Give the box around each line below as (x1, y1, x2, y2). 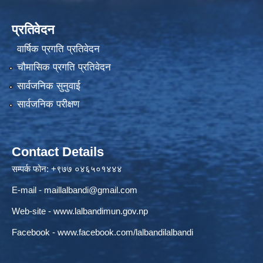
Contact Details (12, 144, 104, 160)
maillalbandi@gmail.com (44, 185, 137, 195)
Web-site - (12, 206, 53, 217)
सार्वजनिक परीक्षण (16, 99, 79, 110)
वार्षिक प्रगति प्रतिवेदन (16, 43, 100, 55)
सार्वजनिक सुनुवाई (16, 80, 80, 92)
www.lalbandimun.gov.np (53, 206, 148, 217)
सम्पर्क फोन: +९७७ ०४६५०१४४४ (12, 164, 122, 174)
